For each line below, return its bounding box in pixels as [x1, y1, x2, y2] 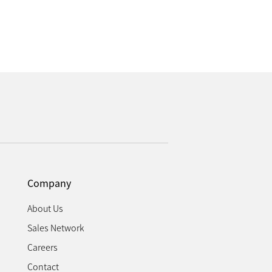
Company [27, 175, 71, 191]
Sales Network [27, 221, 84, 234]
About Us [27, 202, 63, 215]
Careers [27, 240, 58, 254]
